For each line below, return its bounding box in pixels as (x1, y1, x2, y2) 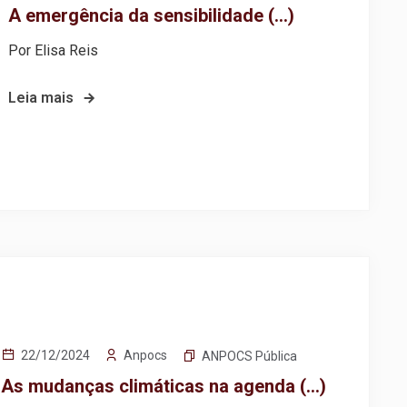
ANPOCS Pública (201, 349, 297, 364)
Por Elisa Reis (8, 41, 99, 59)
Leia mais (8, 88, 74, 106)
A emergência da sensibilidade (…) (8, 4, 295, 26)
